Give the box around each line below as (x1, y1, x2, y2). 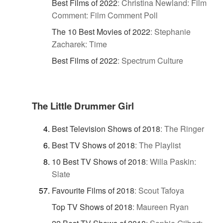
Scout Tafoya (138, 184, 184, 196)
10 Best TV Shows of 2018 (52, 155, 146, 167)
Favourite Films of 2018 (52, 184, 134, 196)
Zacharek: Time (52, 38, 107, 50)
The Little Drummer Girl (32, 99, 134, 112)
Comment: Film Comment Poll (52, 9, 158, 21)
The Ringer (164, 122, 204, 134)
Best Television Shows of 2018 (52, 122, 160, 134)
